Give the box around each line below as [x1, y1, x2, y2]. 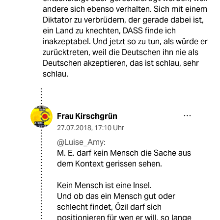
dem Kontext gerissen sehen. [57, 159, 162, 169]
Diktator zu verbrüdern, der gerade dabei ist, [42, 15, 204, 26]
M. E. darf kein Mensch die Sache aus [57, 148, 191, 159]
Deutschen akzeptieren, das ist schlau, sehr [42, 58, 199, 69]
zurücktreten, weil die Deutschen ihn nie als [42, 47, 198, 58]
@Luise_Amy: [57, 137, 106, 148]
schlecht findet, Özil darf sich [57, 202, 162, 213]
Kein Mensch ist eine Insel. [57, 180, 152, 191]
